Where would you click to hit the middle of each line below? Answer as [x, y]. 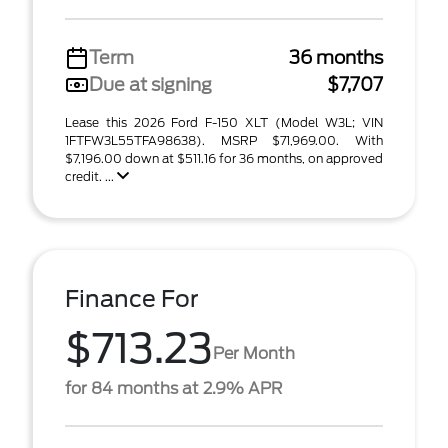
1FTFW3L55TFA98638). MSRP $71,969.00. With [224, 140]
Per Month [254, 353]
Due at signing [150, 84]
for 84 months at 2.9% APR [173, 388]
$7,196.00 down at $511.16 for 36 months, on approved [224, 158]
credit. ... [91, 176]
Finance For [132, 299]
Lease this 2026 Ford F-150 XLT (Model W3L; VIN [224, 122]
